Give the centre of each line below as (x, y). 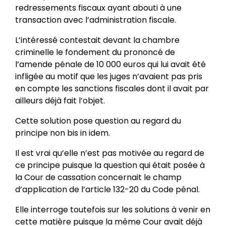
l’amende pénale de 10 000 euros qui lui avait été (110, 64)
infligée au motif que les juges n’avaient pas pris (108, 76)
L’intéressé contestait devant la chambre (97, 40)
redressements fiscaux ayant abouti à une (98, 8)
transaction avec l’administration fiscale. (95, 20)
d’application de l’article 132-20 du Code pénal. (107, 189)
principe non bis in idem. (62, 133)
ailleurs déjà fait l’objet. (60, 100)
